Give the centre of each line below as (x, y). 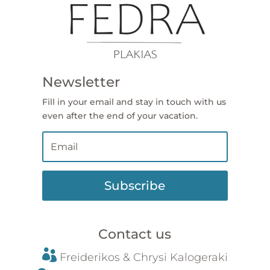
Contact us (135, 234)
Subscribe (135, 186)
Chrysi (150, 258)
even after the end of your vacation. (120, 116)
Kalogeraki (199, 258)
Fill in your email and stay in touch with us (134, 102)
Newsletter (81, 82)
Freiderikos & (96, 258)
